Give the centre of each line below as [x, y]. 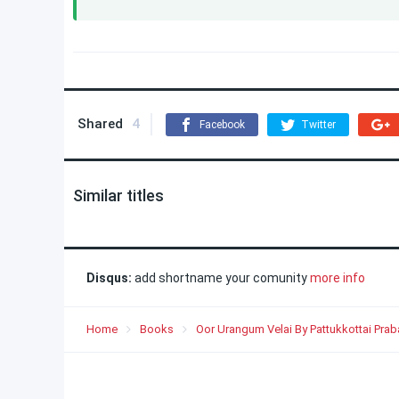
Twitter [318, 125]
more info [338, 278]
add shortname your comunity [221, 278]
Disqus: [109, 278]
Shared [100, 124]
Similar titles [118, 195]
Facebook [222, 125]
